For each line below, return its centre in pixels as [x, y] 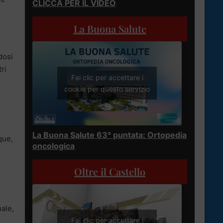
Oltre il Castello [110, 171]
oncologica [54, 146]
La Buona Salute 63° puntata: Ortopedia [110, 135]
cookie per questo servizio [107, 89]
